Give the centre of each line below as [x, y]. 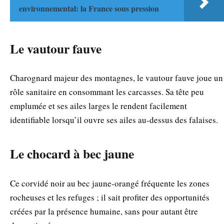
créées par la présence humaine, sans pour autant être [104, 211]
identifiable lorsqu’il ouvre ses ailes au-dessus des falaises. [114, 119]
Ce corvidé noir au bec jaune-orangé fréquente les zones [110, 183]
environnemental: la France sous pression [89, 8]
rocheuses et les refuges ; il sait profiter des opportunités [110, 197]
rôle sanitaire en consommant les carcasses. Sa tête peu [107, 91]
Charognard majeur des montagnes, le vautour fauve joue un [116, 77]
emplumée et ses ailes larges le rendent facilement [98, 105]
